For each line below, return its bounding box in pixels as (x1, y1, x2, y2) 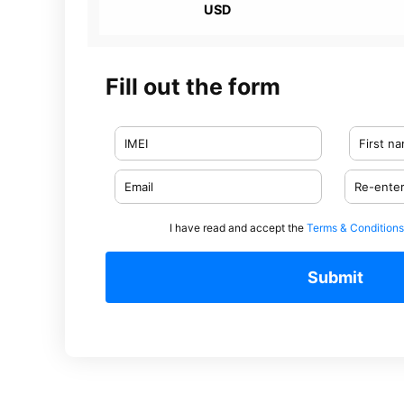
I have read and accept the (170, 221, 307, 234)
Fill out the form (106, 73, 280, 100)
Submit (308, 268, 363, 287)
